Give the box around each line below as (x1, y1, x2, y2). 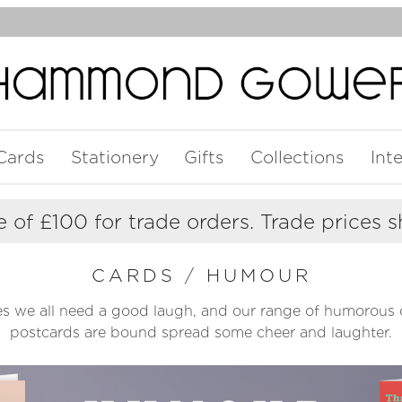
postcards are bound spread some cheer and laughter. (10, 324, 392, 342)
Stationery (70, 146, 159, 168)
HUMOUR (205, 265, 311, 287)
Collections (250, 146, 345, 168)
